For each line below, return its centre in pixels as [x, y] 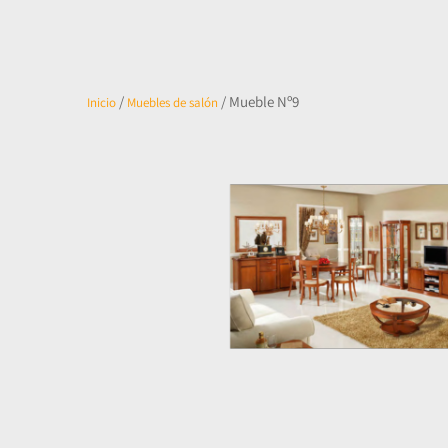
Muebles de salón [172, 102]
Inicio [101, 102]
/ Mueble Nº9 [258, 101]
